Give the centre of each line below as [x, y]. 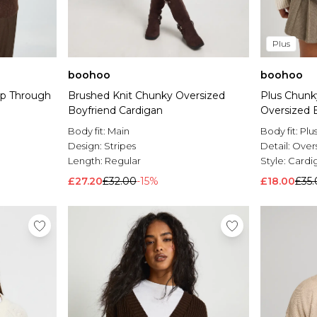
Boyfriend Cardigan [115, 111]
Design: [86, 146]
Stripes [120, 146]
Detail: [276, 146]
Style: [274, 161]
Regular [123, 161]
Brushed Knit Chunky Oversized [146, 96]
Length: [86, 161]
